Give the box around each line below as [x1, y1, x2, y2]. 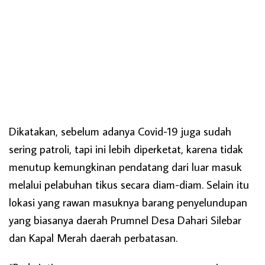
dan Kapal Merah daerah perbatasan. [9, 230, 177, 245]
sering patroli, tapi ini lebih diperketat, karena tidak [9, 141, 243, 157]
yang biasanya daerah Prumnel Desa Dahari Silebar [9, 212, 241, 228]
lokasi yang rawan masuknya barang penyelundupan [9, 195, 247, 210]
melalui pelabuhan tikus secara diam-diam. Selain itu [9, 177, 249, 192]
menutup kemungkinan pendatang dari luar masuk [9, 159, 242, 174]
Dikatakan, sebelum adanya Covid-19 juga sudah [9, 124, 231, 139]
